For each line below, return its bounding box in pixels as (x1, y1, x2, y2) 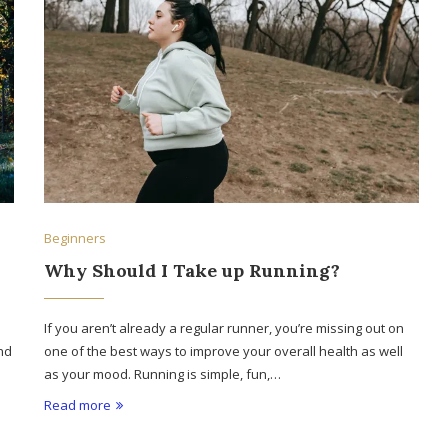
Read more (44, 396, 112, 415)
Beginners (44, 229, 107, 248)
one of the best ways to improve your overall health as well (44, 342, 404, 361)
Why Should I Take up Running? (44, 259, 341, 283)
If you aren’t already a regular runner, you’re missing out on (44, 319, 405, 338)
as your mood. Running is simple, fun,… (44, 365, 282, 384)
